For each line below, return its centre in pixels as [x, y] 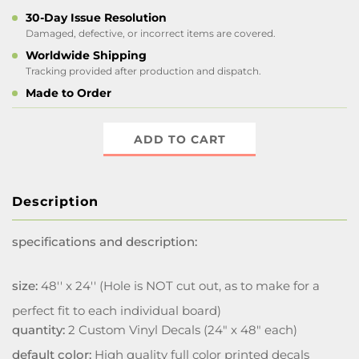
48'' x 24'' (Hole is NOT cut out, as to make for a [179, 286]
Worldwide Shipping [86, 55]
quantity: [38, 330]
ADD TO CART [179, 139]
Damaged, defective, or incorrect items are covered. [151, 33]
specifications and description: [105, 242]
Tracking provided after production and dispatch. [143, 71]
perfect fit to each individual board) [117, 311]
